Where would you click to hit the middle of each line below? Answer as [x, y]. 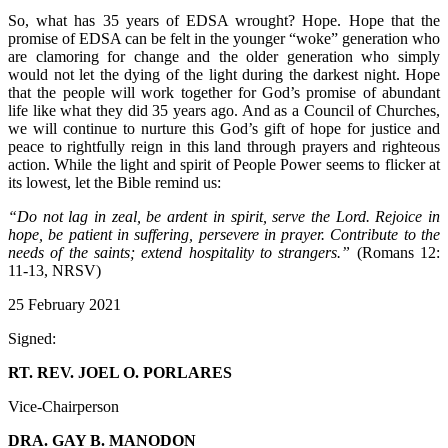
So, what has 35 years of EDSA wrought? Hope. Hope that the [224, 20]
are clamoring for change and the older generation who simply [224, 56]
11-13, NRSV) [54, 270]
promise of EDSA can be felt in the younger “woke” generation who [224, 38]
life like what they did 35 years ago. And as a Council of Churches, [224, 110]
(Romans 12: [395, 252]
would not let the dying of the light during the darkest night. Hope [224, 74]
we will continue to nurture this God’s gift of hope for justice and [224, 128]
